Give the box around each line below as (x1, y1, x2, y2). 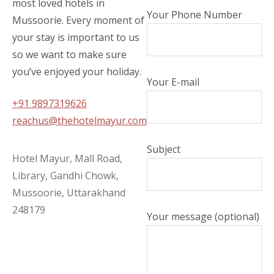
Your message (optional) (147, 209, 259, 223)
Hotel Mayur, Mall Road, (12, 152, 122, 166)
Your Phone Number (147, 7, 242, 21)
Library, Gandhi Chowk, (12, 169, 119, 183)
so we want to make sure (12, 48, 127, 62)
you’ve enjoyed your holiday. (12, 65, 141, 79)
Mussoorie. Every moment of (12, 13, 144, 28)
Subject (147, 142, 180, 156)
